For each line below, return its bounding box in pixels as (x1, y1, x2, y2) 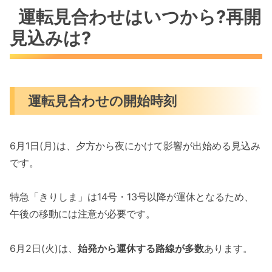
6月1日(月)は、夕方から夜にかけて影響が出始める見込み (10, 139, 260, 152)
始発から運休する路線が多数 (78, 242, 204, 255)
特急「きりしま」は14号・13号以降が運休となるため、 (10, 191, 254, 203)
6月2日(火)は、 (10, 242, 78, 255)
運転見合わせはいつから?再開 (18, 6, 262, 28)
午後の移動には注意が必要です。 (10, 208, 155, 220)
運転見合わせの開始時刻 (28, 92, 177, 109)
